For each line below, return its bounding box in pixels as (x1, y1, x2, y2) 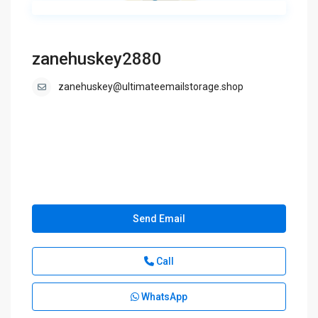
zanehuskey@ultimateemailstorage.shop (58, 81, 244, 93)
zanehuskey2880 (32, 49, 163, 70)
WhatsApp (139, 291, 187, 303)
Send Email (133, 213, 185, 225)
